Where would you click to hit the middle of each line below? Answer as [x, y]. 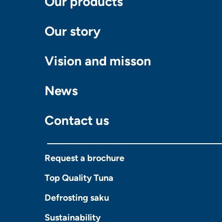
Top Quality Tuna [79, 178]
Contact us [77, 121]
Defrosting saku [77, 198]
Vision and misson [98, 61]
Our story [73, 31]
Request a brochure [84, 158]
